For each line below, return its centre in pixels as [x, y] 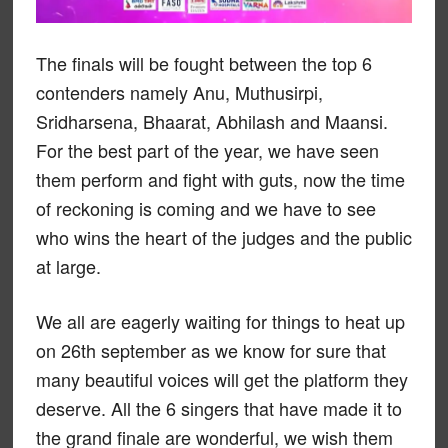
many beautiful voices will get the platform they [221, 379]
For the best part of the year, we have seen [207, 150]
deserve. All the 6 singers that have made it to [218, 408]
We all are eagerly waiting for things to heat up [220, 321]
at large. [68, 266]
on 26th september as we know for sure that [210, 350]
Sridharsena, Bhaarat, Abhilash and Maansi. [211, 121]
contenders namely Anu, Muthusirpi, [179, 92]
